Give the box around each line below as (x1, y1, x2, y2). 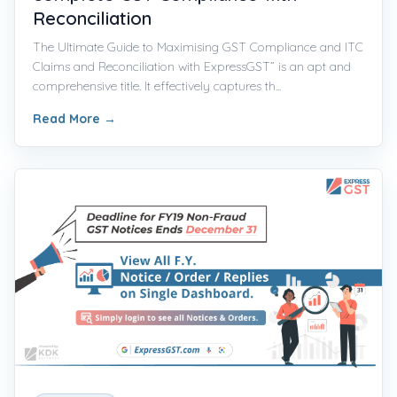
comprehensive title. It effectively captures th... (33, 77, 281, 94)
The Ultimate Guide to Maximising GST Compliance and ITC (33, 38, 363, 55)
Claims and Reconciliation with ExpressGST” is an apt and (33, 58, 351, 74)
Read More (33, 110, 104, 127)
